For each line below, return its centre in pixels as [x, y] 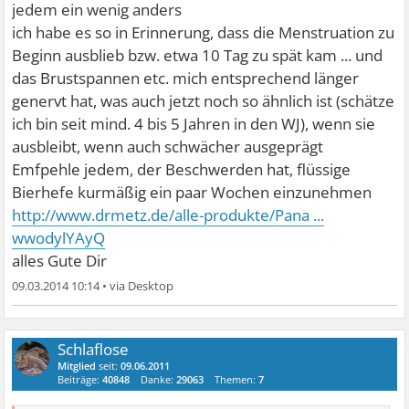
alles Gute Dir [60, 260]
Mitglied [77, 365]
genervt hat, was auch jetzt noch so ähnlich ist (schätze [204, 100]
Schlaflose [94, 349]
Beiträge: [80, 379]
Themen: [237, 379]
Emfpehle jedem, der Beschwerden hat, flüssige [182, 169]
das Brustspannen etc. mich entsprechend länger [186, 78]
